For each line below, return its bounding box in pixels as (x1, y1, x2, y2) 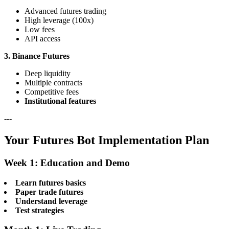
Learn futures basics (15, 178, 86, 187)
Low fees (25, 25, 55, 34)
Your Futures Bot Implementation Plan (4, 133, 209, 147)
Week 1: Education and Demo (4, 157, 130, 168)
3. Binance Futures (4, 52, 70, 61)
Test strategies (15, 205, 64, 215)
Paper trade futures (15, 187, 83, 196)
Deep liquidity (25, 69, 71, 78)
